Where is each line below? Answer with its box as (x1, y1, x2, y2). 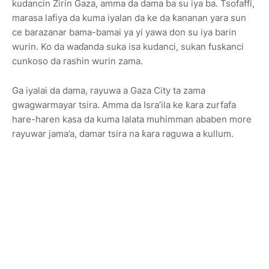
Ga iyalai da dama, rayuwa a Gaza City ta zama (12, 85, 205, 97)
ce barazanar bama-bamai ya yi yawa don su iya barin (12, 26, 237, 38)
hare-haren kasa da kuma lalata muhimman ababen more (12, 113, 252, 125)
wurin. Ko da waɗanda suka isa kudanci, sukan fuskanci (12, 41, 244, 53)
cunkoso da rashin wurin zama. (12, 55, 143, 67)
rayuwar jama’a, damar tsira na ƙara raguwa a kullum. (12, 128, 234, 140)
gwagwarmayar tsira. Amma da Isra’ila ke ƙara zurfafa (12, 99, 236, 111)
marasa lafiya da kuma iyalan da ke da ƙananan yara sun (12, 12, 246, 24)
